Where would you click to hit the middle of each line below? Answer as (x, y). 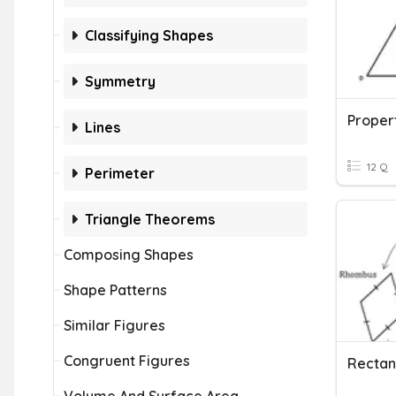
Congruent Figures (127, 361)
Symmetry (120, 81)
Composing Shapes (129, 255)
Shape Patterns (115, 290)
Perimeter (120, 173)
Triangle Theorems (150, 219)
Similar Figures (114, 325)
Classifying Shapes (149, 35)
